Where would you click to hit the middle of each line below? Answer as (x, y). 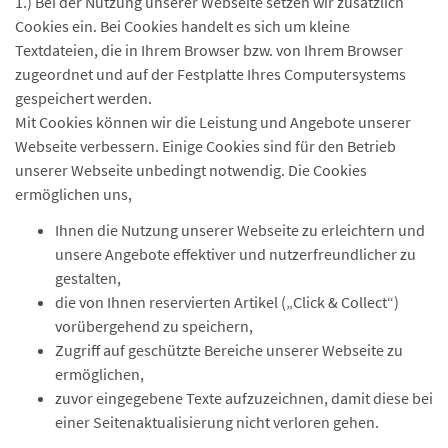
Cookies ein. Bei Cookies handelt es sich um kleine (182, 26)
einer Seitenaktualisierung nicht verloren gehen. (217, 422)
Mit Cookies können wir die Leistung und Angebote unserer (213, 122)
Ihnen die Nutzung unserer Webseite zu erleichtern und (240, 230)
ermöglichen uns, (73, 194)
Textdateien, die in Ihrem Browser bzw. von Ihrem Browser (209, 50)
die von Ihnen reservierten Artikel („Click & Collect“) (227, 302)
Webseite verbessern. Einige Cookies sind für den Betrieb (205, 146)
